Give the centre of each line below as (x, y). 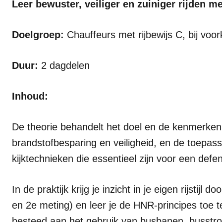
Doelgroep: (38, 35)
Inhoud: (30, 96)
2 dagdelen (64, 65)
